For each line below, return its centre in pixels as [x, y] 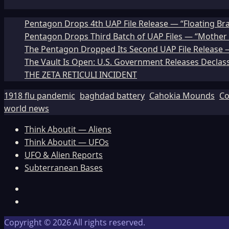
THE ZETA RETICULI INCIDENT [81, 75]
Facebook [42, 188]
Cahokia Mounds [182, 96]
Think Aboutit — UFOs [67, 142]
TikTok [36, 201]
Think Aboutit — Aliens [68, 130]
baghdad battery [112, 96]
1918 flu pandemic [40, 96]
